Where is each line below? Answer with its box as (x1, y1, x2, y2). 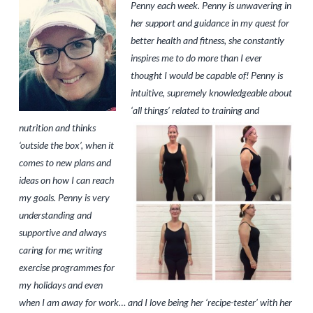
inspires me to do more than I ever (130, 51, 262, 64)
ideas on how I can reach (18, 173, 114, 186)
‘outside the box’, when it (18, 138, 114, 151)
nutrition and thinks (18, 121, 96, 133)
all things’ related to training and (132, 103, 259, 116)
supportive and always (18, 226, 106, 238)
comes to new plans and (18, 156, 111, 168)
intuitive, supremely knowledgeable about (130, 86, 292, 99)
